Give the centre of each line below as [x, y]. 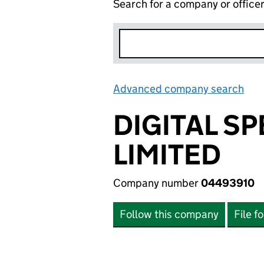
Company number [157, 183]
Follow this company [169, 214]
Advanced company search [179, 89]
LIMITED [167, 155]
